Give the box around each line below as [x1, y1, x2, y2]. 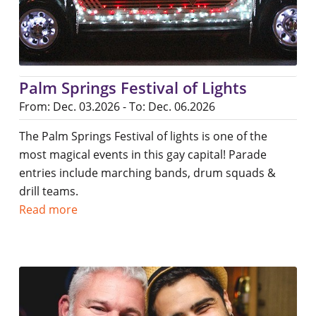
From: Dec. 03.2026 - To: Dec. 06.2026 [18, 98, 215, 114]
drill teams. [18, 183, 78, 199]
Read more [18, 201, 78, 217]
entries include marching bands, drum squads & [18, 164, 276, 181]
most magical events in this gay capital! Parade [18, 146, 267, 162]
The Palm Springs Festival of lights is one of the [18, 128, 267, 144]
